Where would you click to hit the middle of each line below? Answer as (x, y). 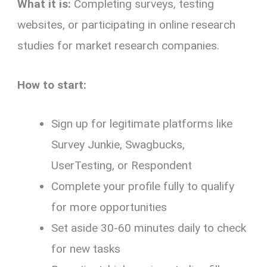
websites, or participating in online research (127, 25)
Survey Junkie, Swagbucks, (118, 145)
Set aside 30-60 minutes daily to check (149, 228)
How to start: (52, 85)
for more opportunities (109, 207)
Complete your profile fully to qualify (143, 187)
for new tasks (86, 249)
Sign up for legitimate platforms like (142, 124)
